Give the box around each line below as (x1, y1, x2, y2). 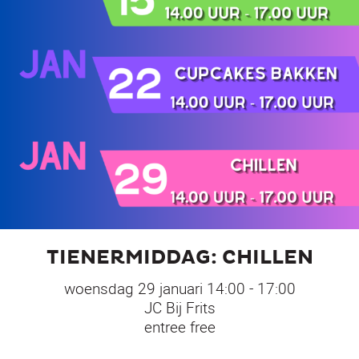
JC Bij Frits (143, 296, 216, 318)
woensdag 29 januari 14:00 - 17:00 (63, 277, 296, 299)
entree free (143, 316, 216, 337)
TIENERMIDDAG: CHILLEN (46, 245, 313, 270)
